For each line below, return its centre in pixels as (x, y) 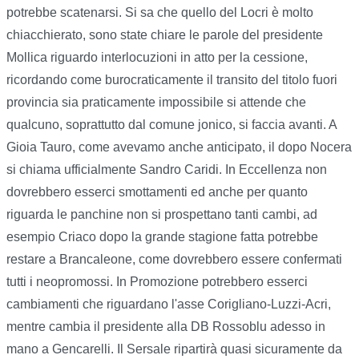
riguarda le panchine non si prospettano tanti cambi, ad (162, 214)
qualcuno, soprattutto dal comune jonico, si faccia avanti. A (171, 124)
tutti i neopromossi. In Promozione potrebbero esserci (157, 281)
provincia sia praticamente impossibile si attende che (156, 102)
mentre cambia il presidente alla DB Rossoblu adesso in (166, 326)
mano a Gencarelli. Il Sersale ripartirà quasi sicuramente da (174, 349)
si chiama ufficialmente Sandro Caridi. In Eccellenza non (167, 169)
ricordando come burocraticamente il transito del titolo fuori (172, 79)
